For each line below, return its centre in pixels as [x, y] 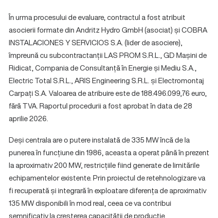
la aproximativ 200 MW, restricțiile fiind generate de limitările [104, 165]
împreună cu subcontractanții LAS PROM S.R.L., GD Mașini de [108, 55]
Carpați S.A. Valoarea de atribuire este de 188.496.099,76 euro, [108, 93]
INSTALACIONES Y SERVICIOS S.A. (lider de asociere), [96, 42]
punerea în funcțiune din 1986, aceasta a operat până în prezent [109, 152]
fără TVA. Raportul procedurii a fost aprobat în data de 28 [100, 106]
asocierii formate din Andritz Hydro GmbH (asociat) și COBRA [108, 30]
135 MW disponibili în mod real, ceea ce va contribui [90, 203]
